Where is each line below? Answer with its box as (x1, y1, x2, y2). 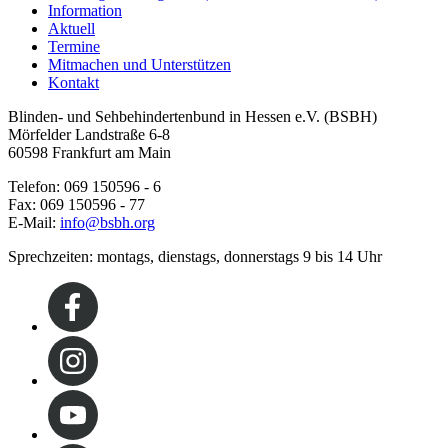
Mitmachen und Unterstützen (48, 56, 231, 74)
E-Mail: (8, 214, 60, 232)
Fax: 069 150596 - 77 (8, 196, 145, 214)
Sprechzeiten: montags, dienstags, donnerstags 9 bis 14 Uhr (8, 248, 382, 266)
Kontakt (48, 74, 99, 92)
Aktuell (48, 20, 95, 38)
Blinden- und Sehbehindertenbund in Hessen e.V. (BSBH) (8, 108, 377, 126)
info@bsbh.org (60, 214, 155, 232)
